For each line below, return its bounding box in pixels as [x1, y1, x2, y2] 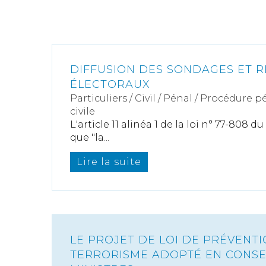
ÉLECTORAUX [70, 78, 150, 91]
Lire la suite [77, 156, 141, 167]
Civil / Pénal [135, 93, 192, 104]
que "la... [70, 132, 109, 143]
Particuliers [70, 93, 127, 104]
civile [70, 106, 95, 117]
